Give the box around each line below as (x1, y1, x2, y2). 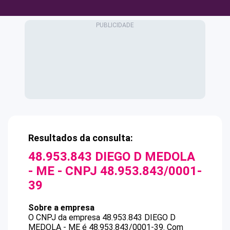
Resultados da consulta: (28, 132, 133, 143)
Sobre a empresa (28, 203, 94, 213)
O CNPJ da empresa (28, 213, 102, 222)
